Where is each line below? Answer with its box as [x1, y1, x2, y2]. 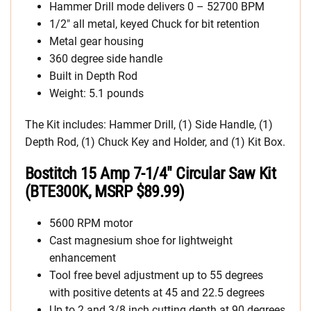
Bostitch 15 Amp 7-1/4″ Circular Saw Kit [25, 164, 276, 183]
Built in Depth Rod [49, 69, 137, 83]
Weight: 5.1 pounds [49, 87, 144, 100]
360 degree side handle [49, 52, 162, 65]
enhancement [49, 251, 116, 264]
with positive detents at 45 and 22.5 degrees [49, 286, 264, 299]
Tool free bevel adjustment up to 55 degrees [49, 269, 263, 282]
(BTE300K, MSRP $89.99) [25, 182, 185, 201]
